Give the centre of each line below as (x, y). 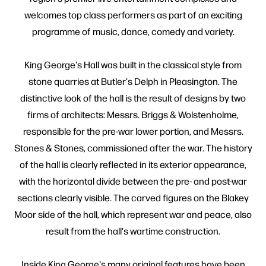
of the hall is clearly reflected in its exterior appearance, (133, 164)
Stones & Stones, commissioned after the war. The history (133, 147)
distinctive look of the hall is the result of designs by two (133, 97)
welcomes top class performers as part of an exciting (133, 14)
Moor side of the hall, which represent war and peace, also (133, 214)
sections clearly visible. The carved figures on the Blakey (133, 197)
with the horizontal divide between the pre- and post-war (133, 180)
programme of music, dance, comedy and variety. (133, 31)
